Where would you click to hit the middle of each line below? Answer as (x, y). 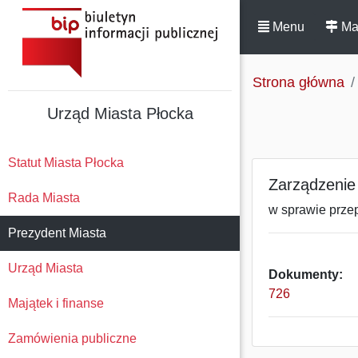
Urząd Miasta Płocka (120, 113)
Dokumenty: (306, 274)
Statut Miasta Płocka (66, 163)
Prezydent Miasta (57, 233)
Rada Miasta (44, 198)
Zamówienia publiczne (72, 338)
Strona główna (298, 82)
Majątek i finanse (56, 303)
